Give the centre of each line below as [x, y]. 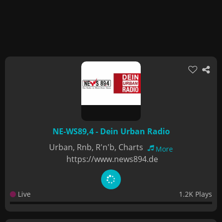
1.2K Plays [195, 194]
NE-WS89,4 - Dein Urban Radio [111, 131]
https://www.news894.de [112, 159]
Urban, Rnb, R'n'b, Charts [97, 147]
